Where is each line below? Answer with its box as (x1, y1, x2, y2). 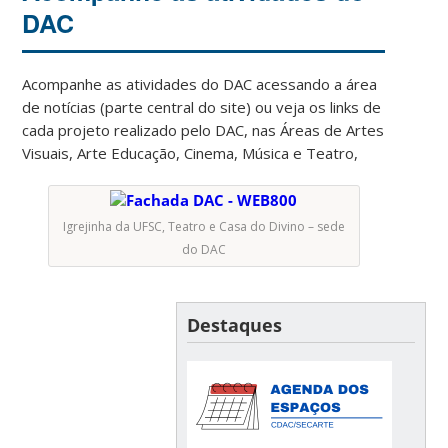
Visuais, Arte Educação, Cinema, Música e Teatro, (22, 142, 359, 163)
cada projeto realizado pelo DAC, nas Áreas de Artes (22, 119, 385, 140)
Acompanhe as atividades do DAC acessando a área (22, 73, 378, 94)
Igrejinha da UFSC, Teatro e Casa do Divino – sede (62, 217, 345, 235)
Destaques (186, 312, 282, 337)
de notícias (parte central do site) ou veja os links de (22, 96, 382, 117)
